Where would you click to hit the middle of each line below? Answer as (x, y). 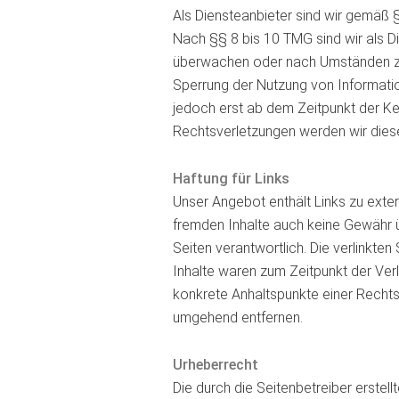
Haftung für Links (231, 178)
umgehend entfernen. (237, 317)
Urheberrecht (215, 364)
